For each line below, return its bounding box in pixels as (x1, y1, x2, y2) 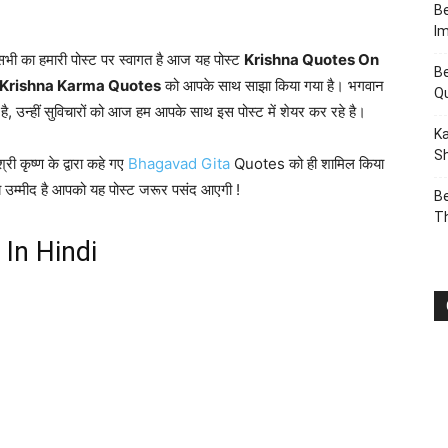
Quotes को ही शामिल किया (230, 154, 384, 173)
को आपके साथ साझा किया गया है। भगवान (161, 76, 384, 95)
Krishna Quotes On (244, 50, 379, 69)
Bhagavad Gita (128, 154, 230, 173)
